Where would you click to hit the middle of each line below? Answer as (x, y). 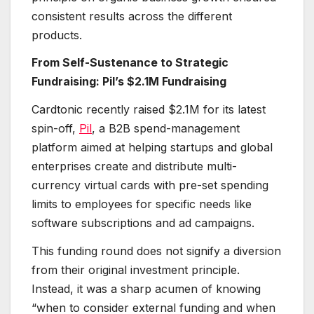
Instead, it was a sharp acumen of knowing (146, 289)
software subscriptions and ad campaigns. (143, 223)
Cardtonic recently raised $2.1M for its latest (149, 110)
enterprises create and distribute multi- (134, 166)
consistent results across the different (132, 16)
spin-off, (55, 129)
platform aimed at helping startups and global (152, 148)
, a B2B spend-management (166, 129)
